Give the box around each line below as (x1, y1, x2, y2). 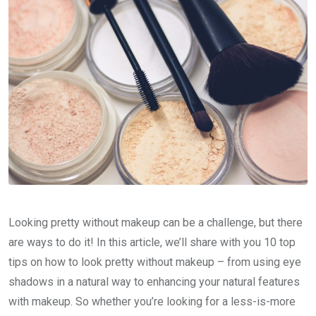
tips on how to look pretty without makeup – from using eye (8, 255, 301, 269)
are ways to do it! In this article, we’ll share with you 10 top (8, 235, 296, 249)
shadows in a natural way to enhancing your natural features (8, 274, 300, 288)
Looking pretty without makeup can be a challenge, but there (8, 215, 303, 229)
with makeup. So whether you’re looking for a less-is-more (8, 294, 296, 308)
